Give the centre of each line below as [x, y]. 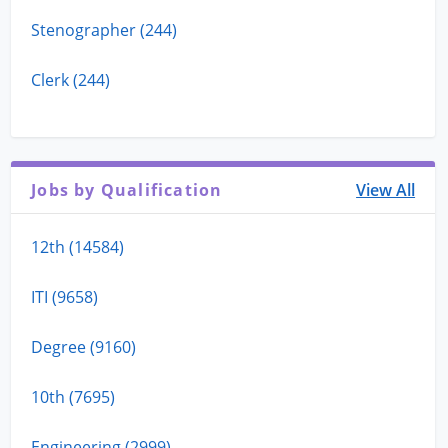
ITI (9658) [65, 296]
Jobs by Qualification [127, 189]
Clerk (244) [71, 79]
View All [386, 189]
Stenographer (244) [104, 29]
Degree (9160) [84, 346]
